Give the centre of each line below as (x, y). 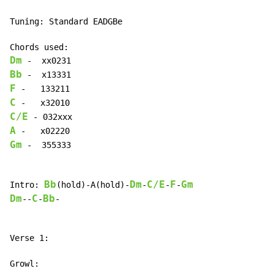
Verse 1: (29, 238)
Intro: (27, 185)
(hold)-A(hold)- (93, 185)
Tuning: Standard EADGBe (66, 22)
